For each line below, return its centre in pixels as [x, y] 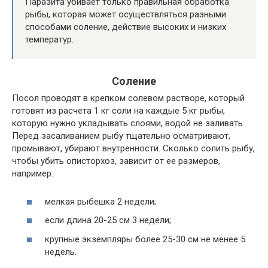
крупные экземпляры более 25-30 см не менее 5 [145, 239]
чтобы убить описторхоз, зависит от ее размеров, [116, 161]
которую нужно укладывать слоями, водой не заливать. [128, 123]
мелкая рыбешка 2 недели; [100, 201]
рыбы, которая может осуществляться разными [126, 14]
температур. [49, 39]
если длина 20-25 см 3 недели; [108, 220]
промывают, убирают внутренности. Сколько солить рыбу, [133, 148]
